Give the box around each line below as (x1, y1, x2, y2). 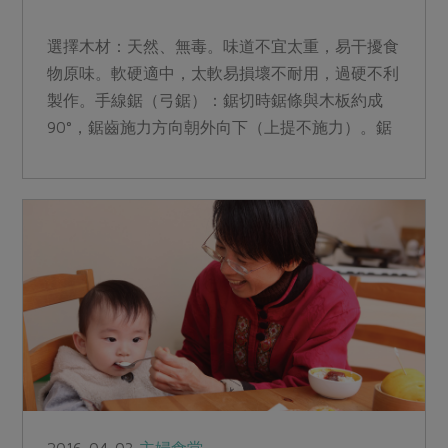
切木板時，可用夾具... (47, 145, 201, 164)
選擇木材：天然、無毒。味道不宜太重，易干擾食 (47, 37, 400, 56)
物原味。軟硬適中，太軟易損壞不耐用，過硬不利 (47, 64, 400, 83)
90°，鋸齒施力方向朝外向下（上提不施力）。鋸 (47, 118, 393, 137)
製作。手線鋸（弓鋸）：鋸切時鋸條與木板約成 (47, 91, 384, 110)
